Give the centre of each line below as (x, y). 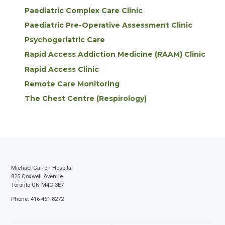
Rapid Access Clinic (62, 69)
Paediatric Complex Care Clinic (84, 10)
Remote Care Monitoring (72, 84)
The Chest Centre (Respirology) (86, 98)
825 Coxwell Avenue (37, 176)
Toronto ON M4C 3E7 (37, 185)
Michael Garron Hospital (42, 168)
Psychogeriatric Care (65, 40)
